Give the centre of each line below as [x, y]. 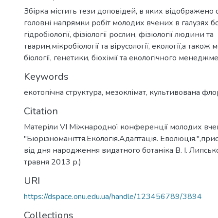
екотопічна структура [63, 92]
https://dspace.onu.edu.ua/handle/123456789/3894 [113, 196]
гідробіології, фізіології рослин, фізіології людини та [119, 34]
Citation [41, 111]
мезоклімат [126, 92]
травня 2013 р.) [53, 162]
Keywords [46, 76]
